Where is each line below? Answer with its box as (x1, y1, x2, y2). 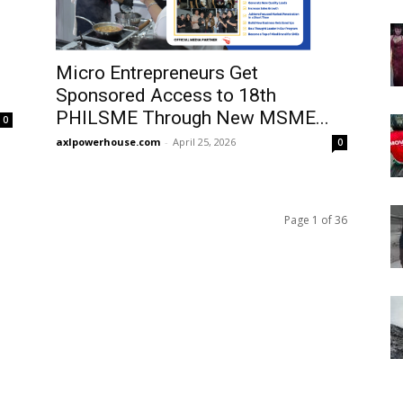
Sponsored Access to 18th (56, 85, 276, 107)
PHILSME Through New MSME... (56, 107, 329, 130)
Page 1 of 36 (284, 212, 347, 228)
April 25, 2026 (173, 135, 236, 149)
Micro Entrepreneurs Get (56, 62, 258, 85)
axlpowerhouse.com (56, 135, 160, 149)
